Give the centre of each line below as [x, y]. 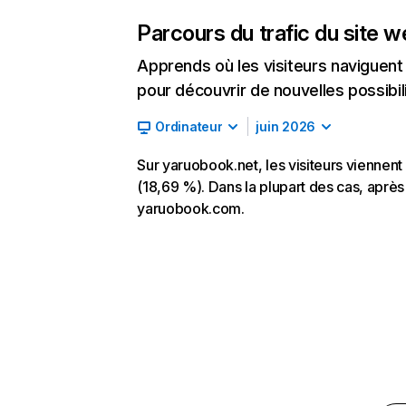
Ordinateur [189, 126]
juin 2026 [285, 126]
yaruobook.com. [191, 208]
